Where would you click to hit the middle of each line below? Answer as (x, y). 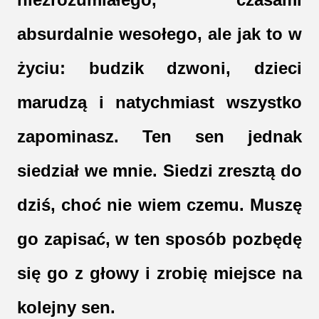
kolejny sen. (69, 308)
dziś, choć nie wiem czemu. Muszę (159, 205)
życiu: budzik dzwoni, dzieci (159, 68)
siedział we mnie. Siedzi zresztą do (159, 171)
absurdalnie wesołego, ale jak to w (159, 34)
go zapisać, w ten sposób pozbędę (159, 239)
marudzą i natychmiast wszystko (159, 103)
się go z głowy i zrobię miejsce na (159, 273)
